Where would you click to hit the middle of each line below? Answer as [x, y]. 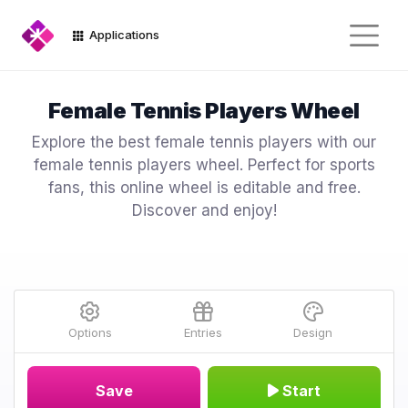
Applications [123, 35]
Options [90, 332]
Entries [203, 332]
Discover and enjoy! [204, 210]
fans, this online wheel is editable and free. [204, 188]
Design [313, 332]
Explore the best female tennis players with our [204, 142]
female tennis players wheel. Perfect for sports [204, 165]
